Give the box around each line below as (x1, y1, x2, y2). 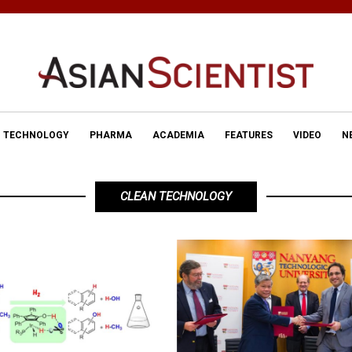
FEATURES (225, 130, 273, 141)
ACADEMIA (152, 130, 204, 141)
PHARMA (90, 130, 132, 141)
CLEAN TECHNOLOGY (120, 189, 232, 203)
